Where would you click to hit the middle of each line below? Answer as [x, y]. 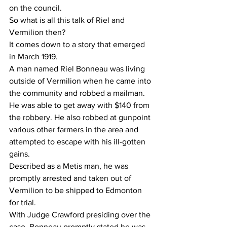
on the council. [35, 8]
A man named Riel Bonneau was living [78, 69]
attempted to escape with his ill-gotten [78, 142]
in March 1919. [33, 56]
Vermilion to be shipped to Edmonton [77, 190]
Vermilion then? [37, 32]
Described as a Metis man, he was [70, 166]
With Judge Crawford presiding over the [81, 215]
